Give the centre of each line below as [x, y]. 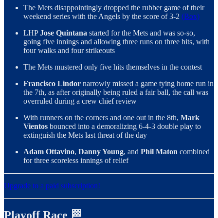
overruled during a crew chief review [80, 101]
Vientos [36, 127]
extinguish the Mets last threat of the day [85, 135]
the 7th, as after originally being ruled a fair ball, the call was [116, 92]
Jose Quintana [64, 33]
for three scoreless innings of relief [76, 161]
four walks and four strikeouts [69, 51]
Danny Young [101, 152]
